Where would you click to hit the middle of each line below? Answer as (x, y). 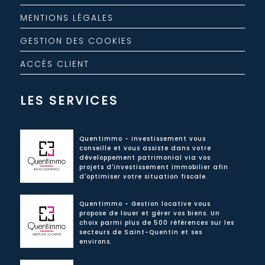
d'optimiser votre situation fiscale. (143, 176)
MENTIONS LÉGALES (67, 18)
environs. (95, 241)
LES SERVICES (69, 101)
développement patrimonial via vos (145, 157)
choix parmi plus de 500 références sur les (156, 222)
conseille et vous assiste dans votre (145, 148)
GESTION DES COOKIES (76, 41)
